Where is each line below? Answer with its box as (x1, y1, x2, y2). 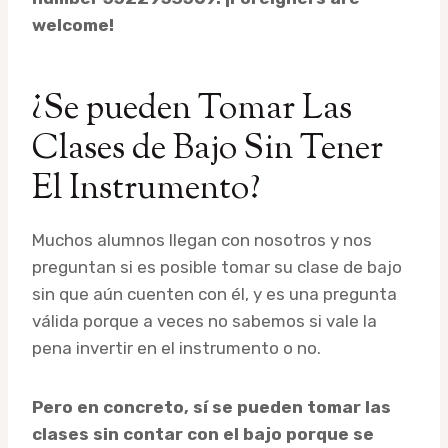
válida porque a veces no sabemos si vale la (32, 311, 377, 332)
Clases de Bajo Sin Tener (32, 125, 383, 175)
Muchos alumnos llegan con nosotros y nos (32, 230, 372, 251)
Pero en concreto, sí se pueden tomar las (32, 397, 391, 418)
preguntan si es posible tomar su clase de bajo (32, 257, 402, 278)
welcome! (32, 15, 114, 36)
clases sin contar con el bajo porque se (32, 424, 374, 445)
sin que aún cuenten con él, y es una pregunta (32, 284, 397, 305)
